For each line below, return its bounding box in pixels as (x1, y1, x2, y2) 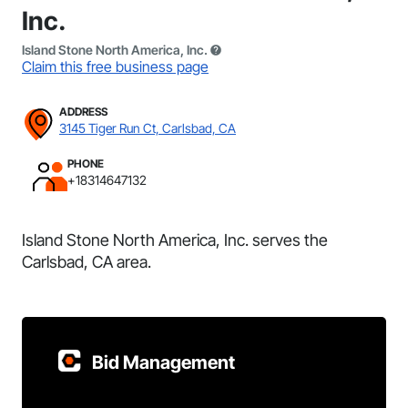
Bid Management (92, 352, 235, 373)
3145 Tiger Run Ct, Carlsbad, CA (59, 120, 236, 136)
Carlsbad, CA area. (22, 252, 151, 271)
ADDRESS (59, 105, 107, 118)
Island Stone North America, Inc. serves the (22, 230, 328, 250)
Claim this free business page (22, 57, 209, 76)
